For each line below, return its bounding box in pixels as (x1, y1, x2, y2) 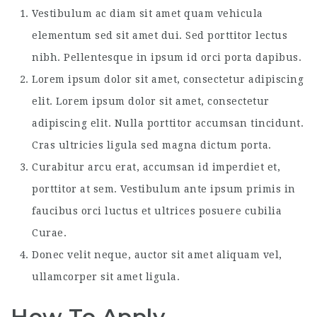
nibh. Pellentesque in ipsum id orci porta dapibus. (32, 52, 301, 63)
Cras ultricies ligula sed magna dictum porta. (32, 139, 272, 151)
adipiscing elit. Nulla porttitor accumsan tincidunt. (32, 117, 304, 129)
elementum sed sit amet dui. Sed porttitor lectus (32, 30, 287, 41)
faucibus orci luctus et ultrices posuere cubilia (32, 205, 282, 217)
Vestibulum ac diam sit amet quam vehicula (32, 8, 263, 19)
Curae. (32, 227, 67, 238)
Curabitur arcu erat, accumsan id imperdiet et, (32, 161, 280, 173)
